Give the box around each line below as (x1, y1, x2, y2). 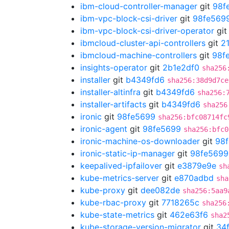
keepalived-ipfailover (80, 161, 162, 171)
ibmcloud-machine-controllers (80, 50, 197, 60)
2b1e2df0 (163, 62, 199, 73)
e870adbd (174, 173, 214, 183)
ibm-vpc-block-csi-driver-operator (80, 26, 214, 36)
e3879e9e (177, 161, 216, 171)
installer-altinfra (80, 87, 141, 97)
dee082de (141, 185, 180, 195)
